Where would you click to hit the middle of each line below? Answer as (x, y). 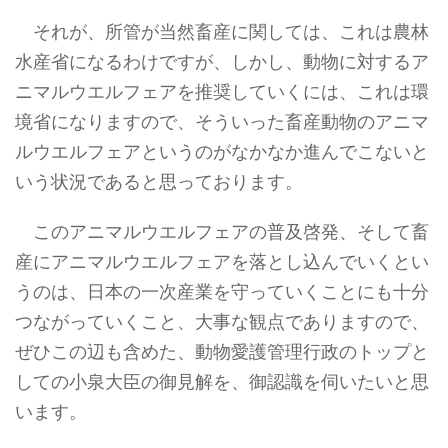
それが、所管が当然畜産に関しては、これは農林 (222, 32)
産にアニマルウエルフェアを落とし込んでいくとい (222, 262)
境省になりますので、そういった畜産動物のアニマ (222, 122)
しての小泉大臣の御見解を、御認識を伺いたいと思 (222, 382)
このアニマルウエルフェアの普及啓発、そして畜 (222, 232)
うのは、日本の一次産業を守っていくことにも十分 (222, 292)
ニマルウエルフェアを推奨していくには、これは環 (222, 92)
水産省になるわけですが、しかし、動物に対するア (222, 62)
